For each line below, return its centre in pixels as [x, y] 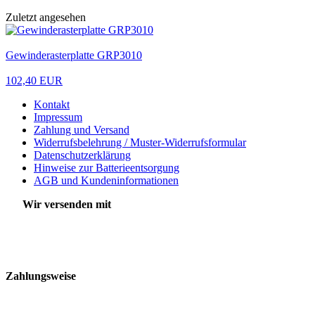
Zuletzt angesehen [46, 17]
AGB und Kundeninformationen [106, 180]
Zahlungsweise [41, 276]
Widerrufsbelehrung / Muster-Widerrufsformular [140, 142]
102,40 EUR [34, 80]
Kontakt [52, 104]
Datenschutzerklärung [82, 155]
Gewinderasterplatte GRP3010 [74, 55]
